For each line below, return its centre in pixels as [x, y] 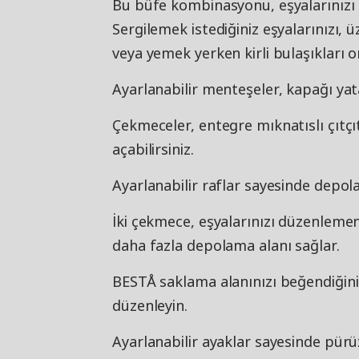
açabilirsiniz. [153, 149]
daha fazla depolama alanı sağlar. [226, 245]
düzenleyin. [150, 305]
